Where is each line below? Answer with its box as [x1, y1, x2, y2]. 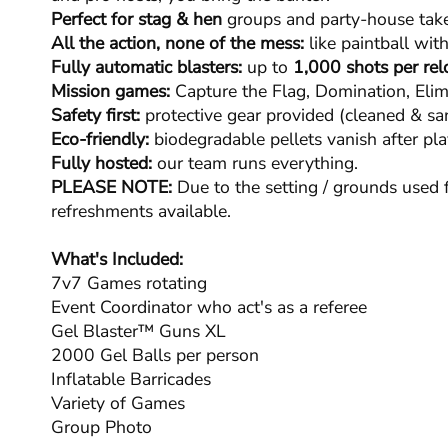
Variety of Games [50, 391, 185, 416]
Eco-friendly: [50, 127, 149, 152]
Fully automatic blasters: [50, 55, 242, 80]
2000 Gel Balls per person [50, 343, 259, 368]
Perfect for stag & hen [50, 7, 222, 32]
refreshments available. [50, 199, 231, 224]
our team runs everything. [151, 151, 358, 176]
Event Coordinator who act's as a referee [50, 295, 367, 320]
